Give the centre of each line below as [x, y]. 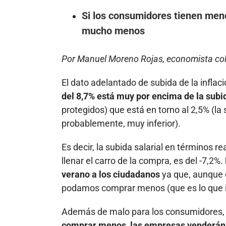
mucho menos [113, 31]
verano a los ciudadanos [111, 174]
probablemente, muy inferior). [121, 123]
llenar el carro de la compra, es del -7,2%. [143, 160]
